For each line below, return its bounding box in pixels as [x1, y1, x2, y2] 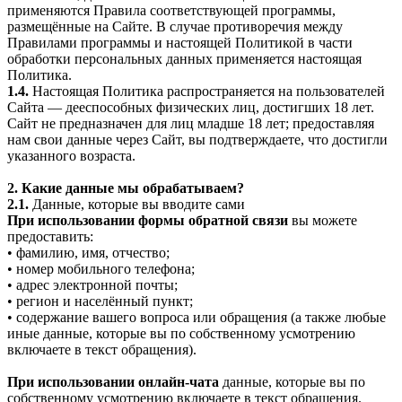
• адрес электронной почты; [7, 276, 178, 293]
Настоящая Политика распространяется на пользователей [29, 83, 385, 99]
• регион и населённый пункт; [7, 293, 193, 309]
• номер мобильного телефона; [7, 260, 195, 276]
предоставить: [7, 228, 93, 244]
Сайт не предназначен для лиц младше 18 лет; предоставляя [7, 115, 374, 131]
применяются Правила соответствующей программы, [7, 2, 336, 18]
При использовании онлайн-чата [7, 373, 219, 389]
